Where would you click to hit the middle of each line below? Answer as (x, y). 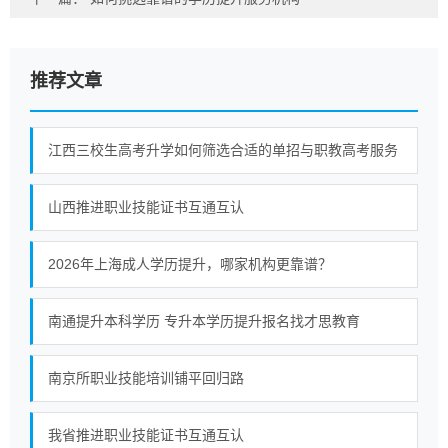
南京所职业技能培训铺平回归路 (146, 378)
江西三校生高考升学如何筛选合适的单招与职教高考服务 (223, 150)
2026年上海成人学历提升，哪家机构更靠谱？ (190, 264)
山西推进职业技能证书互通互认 (146, 207)
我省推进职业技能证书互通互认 (146, 435)
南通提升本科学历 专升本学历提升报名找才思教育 (204, 321)
